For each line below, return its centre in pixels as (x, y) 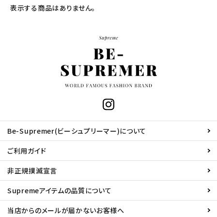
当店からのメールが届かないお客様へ (66, 210)
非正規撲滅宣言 (32, 171)
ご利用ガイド (27, 151)
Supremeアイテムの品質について (60, 191)
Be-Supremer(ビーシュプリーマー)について (77, 131)
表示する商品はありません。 (53, 8)
